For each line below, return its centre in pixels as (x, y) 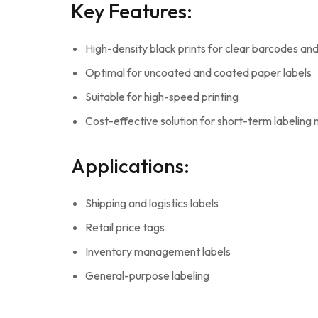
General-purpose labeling (147, 275)
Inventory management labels (158, 251)
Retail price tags (125, 227)
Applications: (130, 165)
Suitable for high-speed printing (162, 96)
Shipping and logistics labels (152, 203)
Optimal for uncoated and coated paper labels (198, 72)
